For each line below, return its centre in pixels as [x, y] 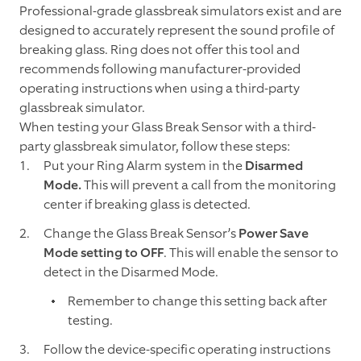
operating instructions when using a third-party [160, 89]
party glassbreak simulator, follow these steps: [155, 147]
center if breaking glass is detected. [147, 205]
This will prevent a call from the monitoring [209, 185]
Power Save [274, 234]
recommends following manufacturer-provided [160, 69]
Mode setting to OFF [104, 253]
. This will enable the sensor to [251, 253]
